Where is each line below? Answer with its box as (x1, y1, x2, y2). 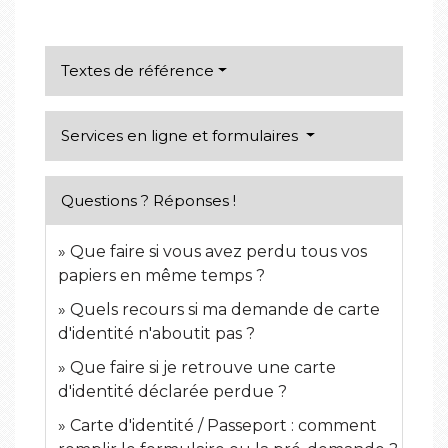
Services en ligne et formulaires (61, 126, 302, 146)
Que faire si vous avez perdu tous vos (70, 242, 367, 262)
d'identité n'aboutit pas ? (58, 324, 255, 344)
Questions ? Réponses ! (61, 191, 236, 211)
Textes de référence (61, 61, 214, 81)
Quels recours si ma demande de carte (70, 300, 380, 320)
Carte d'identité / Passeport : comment (70, 416, 377, 436)
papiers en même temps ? (58, 266, 265, 286)
